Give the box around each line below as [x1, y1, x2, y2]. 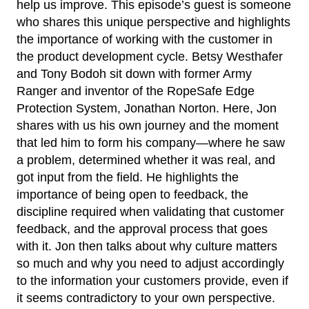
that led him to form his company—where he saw [17, 136, 285, 150]
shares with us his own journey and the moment [17, 119, 279, 132]
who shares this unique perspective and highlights [17, 15, 290, 29]
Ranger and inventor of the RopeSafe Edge [17, 84, 255, 98]
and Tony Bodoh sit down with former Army [17, 67, 252, 81]
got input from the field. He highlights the [17, 170, 239, 184]
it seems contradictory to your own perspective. [17, 291, 275, 305]
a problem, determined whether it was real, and [17, 153, 275, 167]
